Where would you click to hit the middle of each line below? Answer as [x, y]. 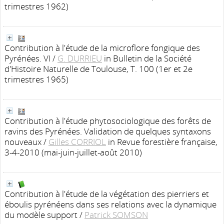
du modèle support [41, 215]
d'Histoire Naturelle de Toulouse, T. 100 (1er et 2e [98, 69]
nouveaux [23, 142]
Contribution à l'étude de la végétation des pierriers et [107, 194]
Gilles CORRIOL [77, 142]
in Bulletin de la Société [148, 58]
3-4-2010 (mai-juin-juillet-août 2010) [73, 152]
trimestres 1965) [36, 79]
